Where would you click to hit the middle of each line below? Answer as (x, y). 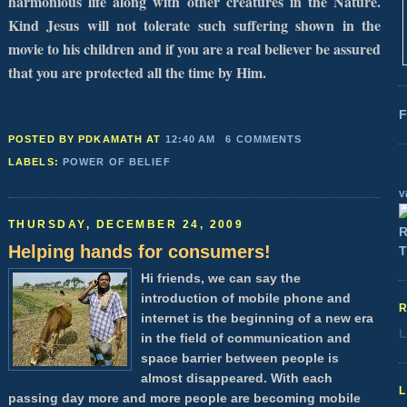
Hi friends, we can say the (221, 278)
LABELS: (35, 161)
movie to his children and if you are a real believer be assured (194, 49)
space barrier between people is (240, 358)
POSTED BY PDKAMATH (78, 139)
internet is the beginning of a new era (257, 318)
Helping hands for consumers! (139, 252)
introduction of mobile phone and (246, 298)
